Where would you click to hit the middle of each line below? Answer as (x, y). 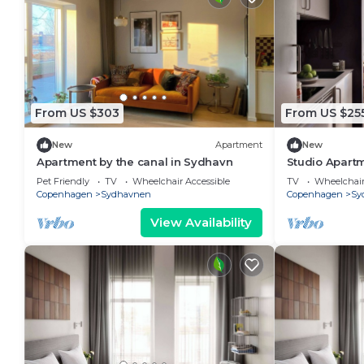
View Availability (201, 222)
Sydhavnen (126, 194)
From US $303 (77, 113)
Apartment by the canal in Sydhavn (135, 161)
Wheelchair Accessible (181, 181)
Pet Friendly (63, 181)
